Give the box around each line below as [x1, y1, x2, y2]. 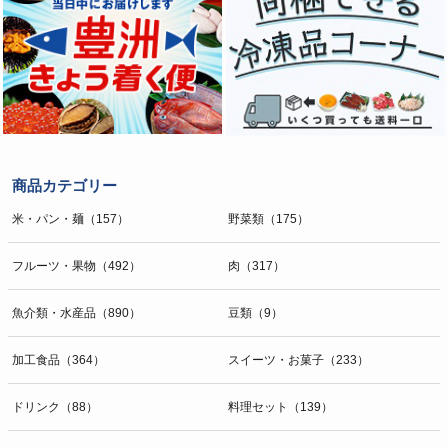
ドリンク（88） [12, 399, 98, 414]
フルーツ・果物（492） [12, 258, 141, 273]
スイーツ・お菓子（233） [228, 352, 369, 367]
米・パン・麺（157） [12, 211, 129, 226]
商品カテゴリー [12, 176, 117, 194]
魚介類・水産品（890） [12, 305, 141, 320]
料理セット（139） [228, 399, 333, 414]
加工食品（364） [12, 352, 105, 367]
